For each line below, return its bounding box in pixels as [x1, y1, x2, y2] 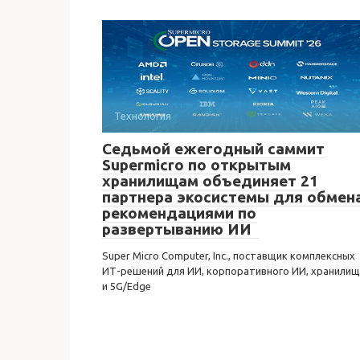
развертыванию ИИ [102, 219, 260, 238]
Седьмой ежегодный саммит [102, 139, 325, 157]
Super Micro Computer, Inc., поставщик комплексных [102, 249, 355, 261]
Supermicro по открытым [102, 155, 291, 174]
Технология [114, 109, 171, 121]
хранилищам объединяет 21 [102, 171, 318, 190]
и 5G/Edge [102, 280, 151, 292]
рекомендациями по [102, 203, 256, 222]
